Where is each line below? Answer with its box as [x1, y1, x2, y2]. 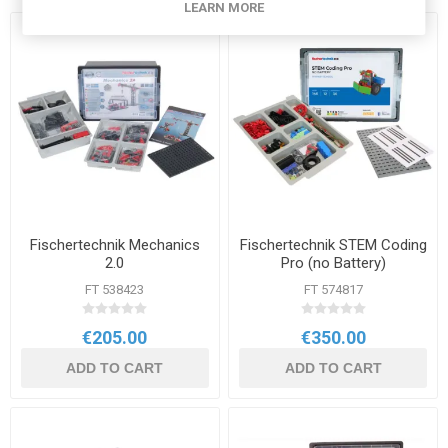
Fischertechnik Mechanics [29, 235, 200, 254]
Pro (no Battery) [280, 253, 386, 272]
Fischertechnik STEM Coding [239, 235, 427, 254]
